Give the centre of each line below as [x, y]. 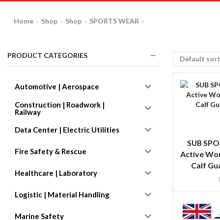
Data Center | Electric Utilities [67, 130]
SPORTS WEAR [114, 21]
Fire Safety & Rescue [51, 151]
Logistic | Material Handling [62, 195]
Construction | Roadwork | [60, 104]
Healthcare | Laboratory [56, 173]
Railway [28, 112]
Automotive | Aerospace [57, 87]
